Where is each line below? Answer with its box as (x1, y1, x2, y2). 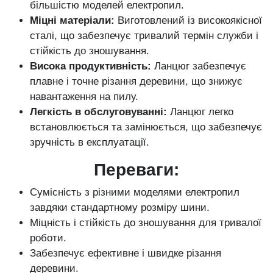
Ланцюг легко (167, 105, 233, 118)
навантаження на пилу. (30, 90, 138, 102)
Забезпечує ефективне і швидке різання (30, 247, 221, 259)
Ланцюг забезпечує (151, 60, 246, 72)
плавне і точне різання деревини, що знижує (30, 75, 243, 87)
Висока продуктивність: (30, 60, 151, 72)
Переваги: (94, 160, 179, 179)
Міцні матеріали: (30, 14, 115, 26)
